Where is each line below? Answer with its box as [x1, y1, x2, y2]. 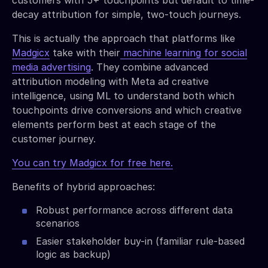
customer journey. [12, 132, 96, 145]
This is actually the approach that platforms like [12, 32, 235, 44]
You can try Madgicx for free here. [12, 156, 173, 169]
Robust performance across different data [36, 203, 233, 216]
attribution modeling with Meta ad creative [12, 75, 209, 87]
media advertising [12, 60, 91, 73]
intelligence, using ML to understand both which [12, 89, 234, 102]
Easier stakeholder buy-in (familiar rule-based [36, 234, 245, 247]
